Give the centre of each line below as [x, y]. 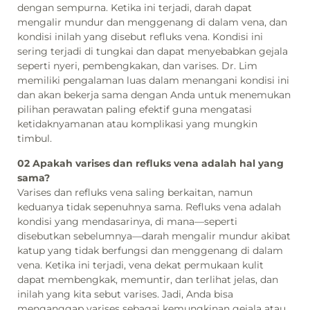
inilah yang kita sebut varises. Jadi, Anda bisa [125, 294]
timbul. [35, 139]
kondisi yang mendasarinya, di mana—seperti [127, 221]
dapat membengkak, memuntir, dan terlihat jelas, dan [148, 279]
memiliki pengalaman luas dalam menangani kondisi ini [153, 81]
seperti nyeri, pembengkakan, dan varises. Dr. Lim [137, 66]
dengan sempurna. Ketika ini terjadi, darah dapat [135, 8]
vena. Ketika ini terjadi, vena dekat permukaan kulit [140, 265]
